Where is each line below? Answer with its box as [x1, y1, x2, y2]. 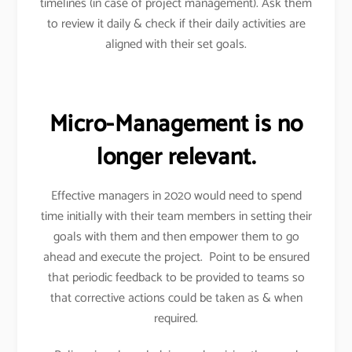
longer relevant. [97, 137, 255, 177]
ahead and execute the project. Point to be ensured [42, 246, 310, 268]
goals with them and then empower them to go [53, 225, 299, 247]
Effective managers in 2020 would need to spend [50, 185, 302, 207]
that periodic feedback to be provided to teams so [47, 266, 305, 288]
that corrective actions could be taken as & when [49, 287, 302, 309]
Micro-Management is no [49, 104, 303, 144]
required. [154, 307, 198, 329]
